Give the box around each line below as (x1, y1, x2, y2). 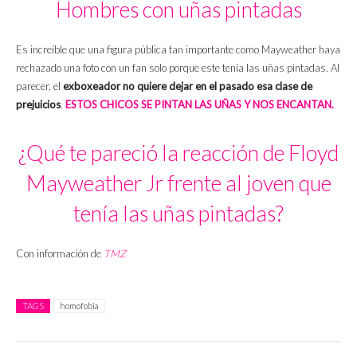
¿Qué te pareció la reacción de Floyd (18, 139, 339, 166)
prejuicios (16, 97, 61, 111)
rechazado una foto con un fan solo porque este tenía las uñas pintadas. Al (16, 61, 339, 74)
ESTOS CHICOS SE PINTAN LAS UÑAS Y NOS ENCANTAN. (65, 97, 334, 111)
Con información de (16, 246, 104, 260)
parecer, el (16, 79, 63, 92)
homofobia (60, 300, 99, 311)
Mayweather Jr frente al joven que (25, 169, 331, 196)
